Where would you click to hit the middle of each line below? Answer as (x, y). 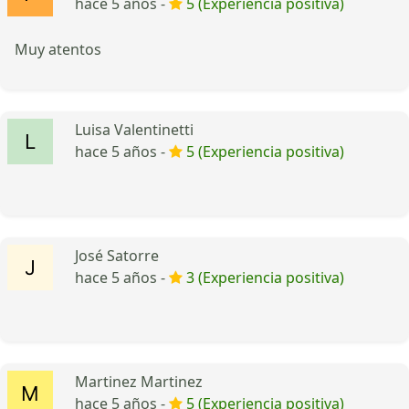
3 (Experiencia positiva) (265, 277)
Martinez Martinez (139, 381)
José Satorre (117, 255)
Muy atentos (58, 49)
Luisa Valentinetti (134, 129)
